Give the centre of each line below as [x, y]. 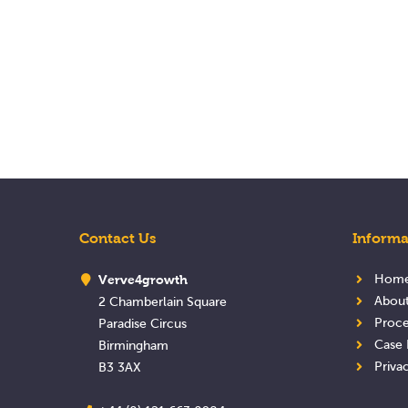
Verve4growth [143, 280]
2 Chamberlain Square [163, 302]
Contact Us [117, 238]
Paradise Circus [143, 324]
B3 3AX [120, 367]
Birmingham [133, 346]
